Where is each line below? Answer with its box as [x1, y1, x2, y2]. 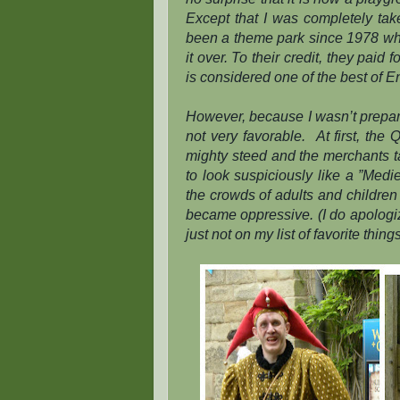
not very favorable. [186, 128, 311, 144]
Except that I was [186, 10, 304, 26]
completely [304, 10, 373, 26]
